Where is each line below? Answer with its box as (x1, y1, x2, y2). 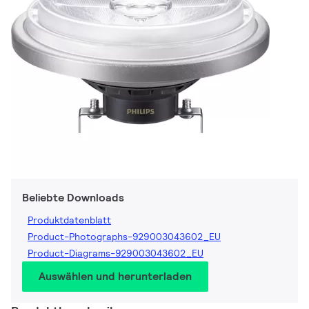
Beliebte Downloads (22, 190, 124, 206)
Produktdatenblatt (28, 214, 111, 227)
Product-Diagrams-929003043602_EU (28, 247, 203, 260)
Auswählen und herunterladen (39, 269, 192, 284)
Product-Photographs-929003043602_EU (28, 230, 221, 243)
